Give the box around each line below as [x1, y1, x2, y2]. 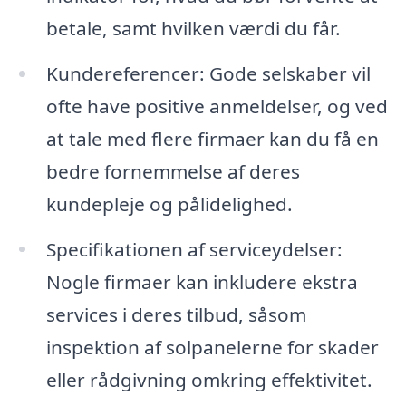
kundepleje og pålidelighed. [45, 190, 293, 217]
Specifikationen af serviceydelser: [45, 236, 343, 262]
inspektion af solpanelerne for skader [45, 333, 379, 360]
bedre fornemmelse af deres [45, 158, 300, 184]
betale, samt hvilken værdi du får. [45, 14, 341, 41]
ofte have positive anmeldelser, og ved [45, 92, 388, 119]
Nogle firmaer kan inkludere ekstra [45, 268, 358, 295]
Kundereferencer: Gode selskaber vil [45, 60, 371, 86]
